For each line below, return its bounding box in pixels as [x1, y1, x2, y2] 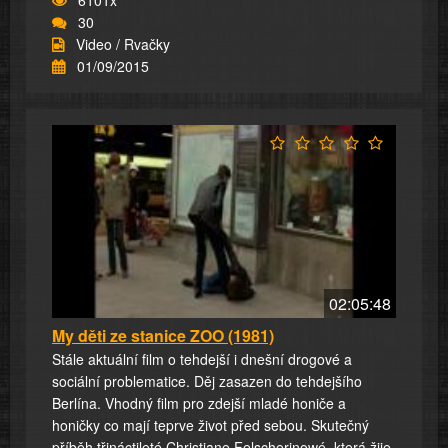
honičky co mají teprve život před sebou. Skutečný [52, 415, 369, 436]
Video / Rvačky [76, 33, 170, 54]
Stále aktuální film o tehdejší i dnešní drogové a [52, 349, 352, 370]
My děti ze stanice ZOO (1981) [52, 324, 274, 348]
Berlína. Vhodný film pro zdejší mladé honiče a [52, 393, 346, 414]
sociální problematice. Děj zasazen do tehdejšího [52, 371, 362, 392]
